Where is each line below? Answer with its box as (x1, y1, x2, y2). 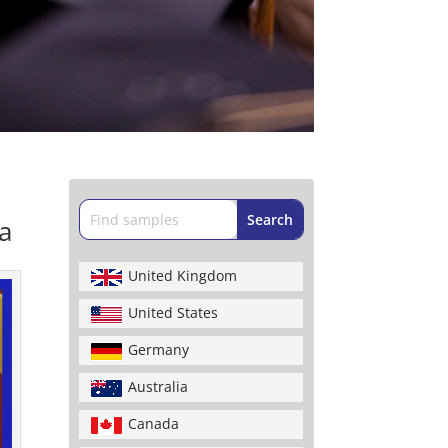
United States (128, 302, 219, 322)
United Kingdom (128, 265, 238, 285)
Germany (128, 339, 190, 359)
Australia (128, 376, 189, 396)
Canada (128, 413, 180, 433)
